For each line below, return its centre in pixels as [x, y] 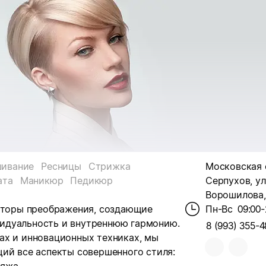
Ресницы [61, 166]
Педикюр [91, 180]
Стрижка [109, 166]
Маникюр [42, 180]
